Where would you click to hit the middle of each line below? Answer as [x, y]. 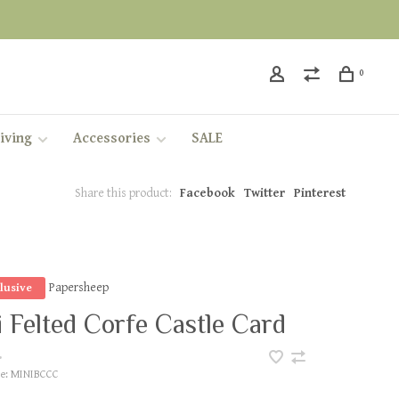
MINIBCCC [34, 375]
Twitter [265, 193]
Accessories [111, 139]
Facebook [208, 193]
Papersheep [79, 287]
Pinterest [320, 193]
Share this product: [123, 193]
